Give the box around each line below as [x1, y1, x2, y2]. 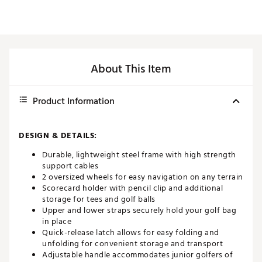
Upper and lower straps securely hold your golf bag [42, 204, 236, 218]
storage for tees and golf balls [42, 192, 156, 206]
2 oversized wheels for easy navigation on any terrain [42, 170, 243, 184]
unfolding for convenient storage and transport [42, 237, 223, 251]
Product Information [33, 94, 115, 109]
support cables [42, 159, 98, 173]
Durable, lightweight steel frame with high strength [42, 148, 236, 162]
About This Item [91, 60, 171, 79]
